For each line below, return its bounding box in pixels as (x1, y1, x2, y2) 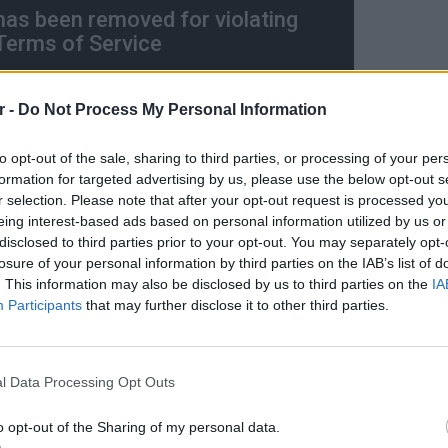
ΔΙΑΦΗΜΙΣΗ (30, 257, 88, 271)
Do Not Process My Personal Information (18, 100, 327, 118)
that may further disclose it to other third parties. (82, 296, 389, 313)
